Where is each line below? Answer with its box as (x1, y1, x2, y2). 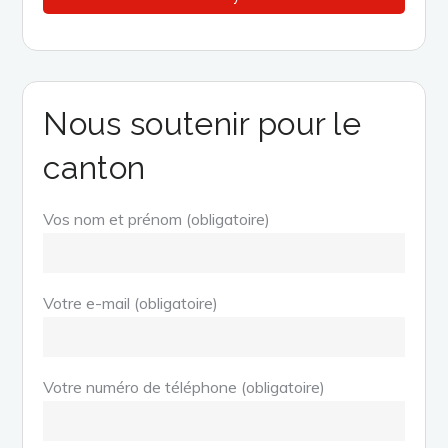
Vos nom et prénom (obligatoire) (43, 208, 271, 229)
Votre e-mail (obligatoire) (43, 292, 219, 313)
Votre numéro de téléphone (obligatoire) (43, 376, 326, 397)
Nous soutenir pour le (43, 104, 362, 142)
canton (43, 148, 146, 186)
